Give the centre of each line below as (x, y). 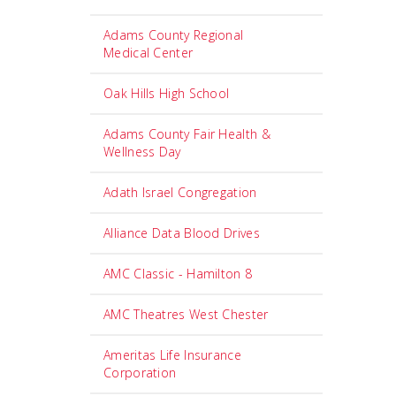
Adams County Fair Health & (187, 134)
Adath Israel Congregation (180, 192)
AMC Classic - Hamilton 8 (178, 274)
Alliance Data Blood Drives (182, 233)
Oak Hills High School (167, 93)
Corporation (140, 373)
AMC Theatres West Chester (186, 314)
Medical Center (148, 53)
